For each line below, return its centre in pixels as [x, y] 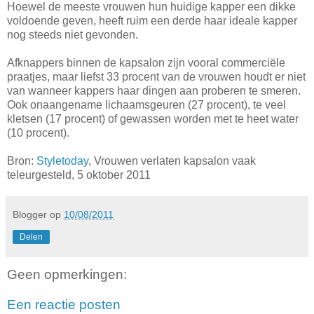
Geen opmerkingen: [67, 274]
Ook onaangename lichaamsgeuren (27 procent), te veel [146, 104]
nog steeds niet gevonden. [73, 34]
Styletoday [62, 161]
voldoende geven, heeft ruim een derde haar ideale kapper [152, 20]
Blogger [30, 214]
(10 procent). [38, 132]
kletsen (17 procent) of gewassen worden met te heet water [153, 118]
